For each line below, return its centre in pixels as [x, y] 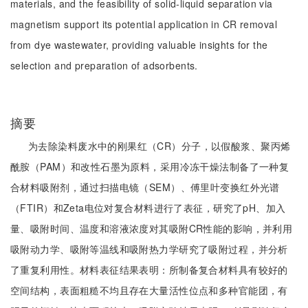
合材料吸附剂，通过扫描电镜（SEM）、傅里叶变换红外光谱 [145, 187]
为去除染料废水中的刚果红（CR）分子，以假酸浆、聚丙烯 [159, 146]
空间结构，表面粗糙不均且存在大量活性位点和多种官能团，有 [149, 290]
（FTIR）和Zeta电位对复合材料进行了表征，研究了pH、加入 [148, 208]
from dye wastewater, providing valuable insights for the [139, 45]
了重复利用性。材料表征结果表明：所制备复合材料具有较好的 [149, 269]
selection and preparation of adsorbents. [104, 65]
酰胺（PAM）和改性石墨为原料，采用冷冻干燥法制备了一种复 [150, 166]
